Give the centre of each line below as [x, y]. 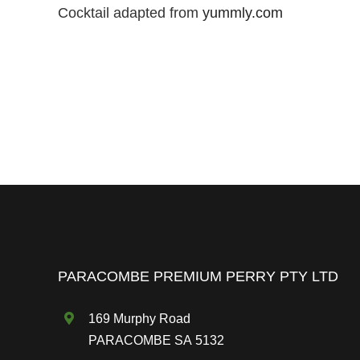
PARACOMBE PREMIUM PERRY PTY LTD [198, 276]
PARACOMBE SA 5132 [157, 340]
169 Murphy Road [140, 318]
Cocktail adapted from [130, 12]
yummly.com [242, 12]
